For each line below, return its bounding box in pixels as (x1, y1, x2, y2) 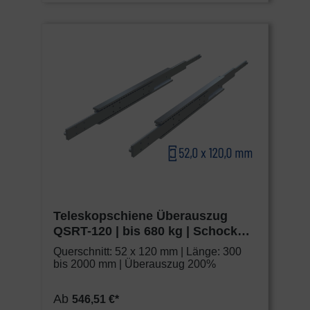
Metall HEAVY (53, 239, 134, 254)
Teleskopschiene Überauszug (53, 209, 228, 224)
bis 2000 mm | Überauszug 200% (53, 258, 216, 271)
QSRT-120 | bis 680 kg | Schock (53, 224, 237, 239)
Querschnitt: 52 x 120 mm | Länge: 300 (53, 246, 241, 258)
